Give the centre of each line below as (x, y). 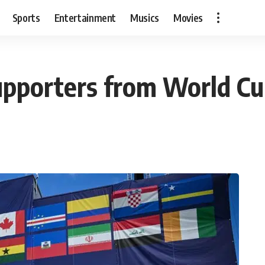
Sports (26, 17)
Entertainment (85, 17)
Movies (188, 17)
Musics (145, 17)
